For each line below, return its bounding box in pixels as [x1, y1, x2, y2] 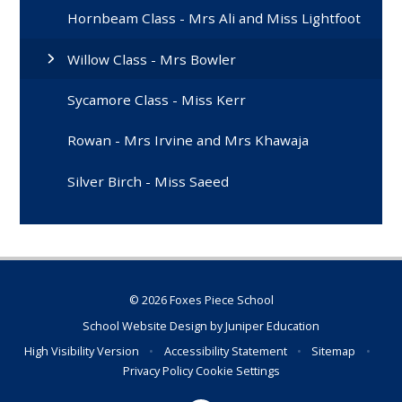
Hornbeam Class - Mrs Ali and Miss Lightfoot [67, 9, 362, 28]
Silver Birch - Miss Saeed [67, 171, 230, 190]
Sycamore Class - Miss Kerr [67, 90, 247, 109]
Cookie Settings [195, 363, 280, 380]
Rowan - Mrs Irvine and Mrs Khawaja [67, 131, 310, 150]
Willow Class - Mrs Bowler [67, 49, 237, 68]
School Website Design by [83, 317, 225, 334]
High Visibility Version [24, 343, 140, 360]
